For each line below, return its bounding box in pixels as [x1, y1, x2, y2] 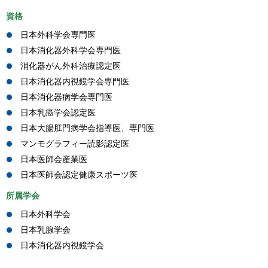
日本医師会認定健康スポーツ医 [20, 169, 138, 179]
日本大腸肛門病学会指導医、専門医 [20, 123, 154, 133]
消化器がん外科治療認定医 [20, 60, 121, 71]
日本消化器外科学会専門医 [20, 45, 121, 55]
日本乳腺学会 [20, 224, 71, 234]
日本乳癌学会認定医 [20, 107, 96, 117]
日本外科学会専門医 [20, 29, 96, 39]
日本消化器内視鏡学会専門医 [20, 76, 129, 86]
